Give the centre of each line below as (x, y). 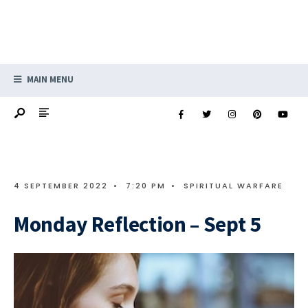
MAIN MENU (49, 80)
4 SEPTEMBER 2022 (61, 186)
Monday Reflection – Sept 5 (137, 224)
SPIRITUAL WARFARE (233, 186)
